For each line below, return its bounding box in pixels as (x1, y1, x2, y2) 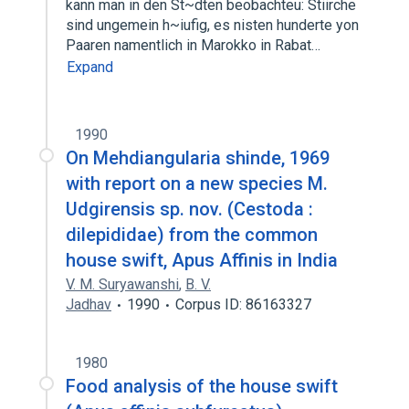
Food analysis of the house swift (66, 375, 338, 397)
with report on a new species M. (66, 173, 328, 194)
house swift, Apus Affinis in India (66, 249, 338, 271)
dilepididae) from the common (66, 224, 318, 246)
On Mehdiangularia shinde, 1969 (66, 147, 330, 169)
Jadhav (66, 296, 111, 313)
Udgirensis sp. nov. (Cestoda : (66, 198, 313, 220)
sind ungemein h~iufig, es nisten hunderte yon (66, 16, 359, 34)
